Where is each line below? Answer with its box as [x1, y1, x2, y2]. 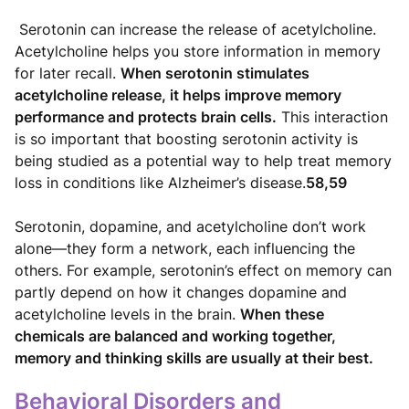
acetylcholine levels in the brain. [15, 304, 240, 323]
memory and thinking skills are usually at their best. [15, 348, 373, 367]
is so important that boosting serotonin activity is [15, 129, 358, 148]
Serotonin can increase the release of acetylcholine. [15, 19, 376, 38]
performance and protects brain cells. [15, 107, 277, 126]
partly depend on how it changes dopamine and [15, 282, 347, 301]
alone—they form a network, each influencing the [15, 238, 355, 257]
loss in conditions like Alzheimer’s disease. [15, 173, 306, 192]
